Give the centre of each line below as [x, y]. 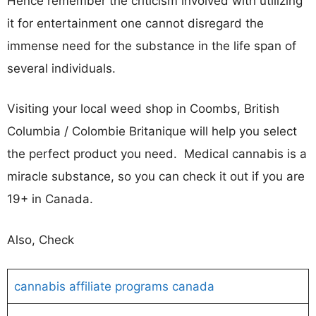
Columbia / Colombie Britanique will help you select [152, 131]
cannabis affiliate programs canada [114, 286]
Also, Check [41, 239]
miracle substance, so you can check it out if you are [156, 176]
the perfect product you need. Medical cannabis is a [157, 154]
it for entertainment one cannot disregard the [135, 23]
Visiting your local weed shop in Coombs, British [143, 109]
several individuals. [61, 68]
